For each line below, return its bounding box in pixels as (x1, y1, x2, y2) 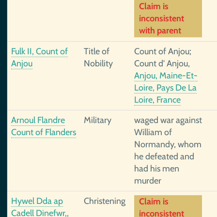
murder (134, 175, 161, 186)
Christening (84, 196, 125, 206)
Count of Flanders (11, 127, 76, 138)
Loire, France (134, 94, 181, 105)
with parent (139, 25, 181, 36)
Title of (84, 46, 109, 57)
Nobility (84, 58, 113, 69)
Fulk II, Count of (11, 46, 68, 57)
